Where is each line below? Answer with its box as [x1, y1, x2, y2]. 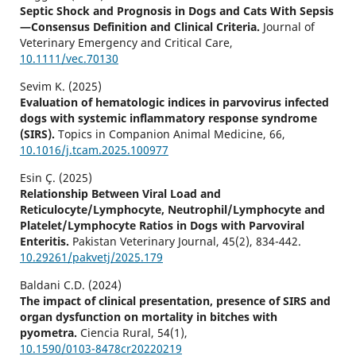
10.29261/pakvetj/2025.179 [19, 250, 163, 265]
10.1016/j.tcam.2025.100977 [19, 142, 168, 158]
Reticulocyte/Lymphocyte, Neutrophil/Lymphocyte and [19, 202, 325, 218]
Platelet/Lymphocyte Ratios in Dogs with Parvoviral [19, 218, 304, 234]
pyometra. [19, 325, 80, 341]
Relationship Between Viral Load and [19, 186, 221, 202]
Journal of [262, 19, 315, 35]
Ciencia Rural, [79, 325, 157, 341]
